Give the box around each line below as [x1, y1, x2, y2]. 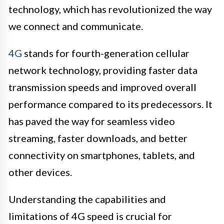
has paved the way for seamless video [8, 115, 175, 127]
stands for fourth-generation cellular [22, 47, 189, 59]
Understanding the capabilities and [8, 193, 166, 205]
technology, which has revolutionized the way [8, 3, 212, 15]
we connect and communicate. [8, 20, 143, 32]
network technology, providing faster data [8, 64, 197, 76]
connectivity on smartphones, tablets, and [8, 149, 195, 161]
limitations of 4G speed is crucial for [8, 210, 172, 222]
